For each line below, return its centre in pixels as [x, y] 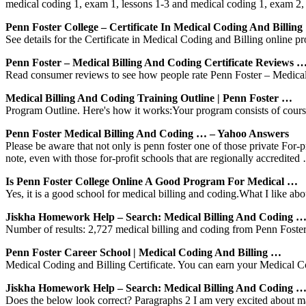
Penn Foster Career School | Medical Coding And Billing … [143, 252]
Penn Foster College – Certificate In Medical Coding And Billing [154, 27]
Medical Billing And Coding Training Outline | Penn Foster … [149, 98]
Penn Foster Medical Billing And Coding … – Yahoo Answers [147, 133]
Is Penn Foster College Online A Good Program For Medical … [152, 181]
